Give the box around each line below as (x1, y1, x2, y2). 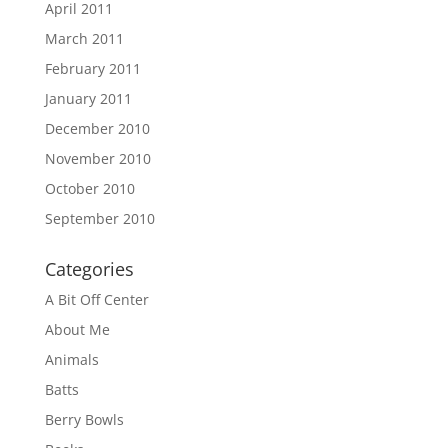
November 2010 (44, 149, 151, 168)
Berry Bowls (44, 410, 124, 429)
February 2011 (44, 59, 141, 78)
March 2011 (44, 29, 124, 48)
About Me (44, 320, 110, 339)
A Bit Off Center (44, 290, 149, 309)
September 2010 (44, 209, 155, 228)
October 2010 (44, 179, 135, 198)
